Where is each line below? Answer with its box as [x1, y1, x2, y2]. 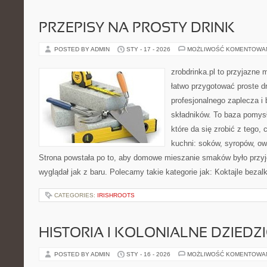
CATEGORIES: [54, 192, 97, 198]
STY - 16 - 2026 [126, 251, 170, 257]
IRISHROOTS [97, 192, 135, 198]
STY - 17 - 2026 [126, 46, 170, 52]
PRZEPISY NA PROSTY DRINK [39, 22, 235, 35]
